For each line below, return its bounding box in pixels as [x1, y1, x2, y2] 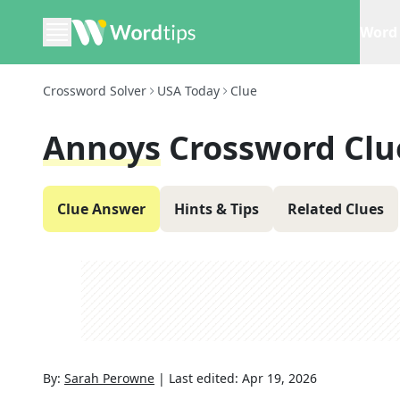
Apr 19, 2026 [242, 370, 317, 387]
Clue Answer [57, 199, 146, 219]
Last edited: [169, 370, 242, 387]
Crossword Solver [43, 82, 146, 99]
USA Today [157, 82, 220, 99]
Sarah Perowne [64, 370, 154, 387]
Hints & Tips [174, 199, 259, 219]
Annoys [43, 126, 161, 170]
